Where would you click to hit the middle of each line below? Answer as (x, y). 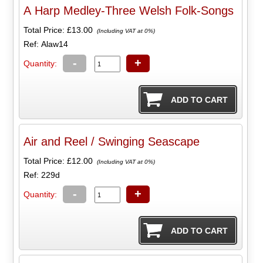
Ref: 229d (42, 175)
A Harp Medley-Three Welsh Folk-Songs (129, 11)
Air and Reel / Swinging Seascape (112, 142)
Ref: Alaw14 (46, 44)
